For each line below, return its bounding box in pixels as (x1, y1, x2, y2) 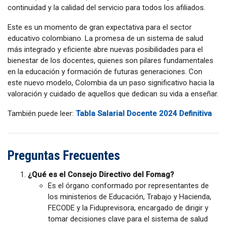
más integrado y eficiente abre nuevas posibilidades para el (8, 44, 203, 54)
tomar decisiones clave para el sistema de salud (48, 214, 208, 223)
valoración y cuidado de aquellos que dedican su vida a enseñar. (8, 89, 218, 98)
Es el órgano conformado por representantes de (48, 181, 209, 190)
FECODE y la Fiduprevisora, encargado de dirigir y (48, 203, 208, 212)
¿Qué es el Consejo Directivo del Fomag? (28, 169, 174, 179)
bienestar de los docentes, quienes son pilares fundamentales (8, 55, 213, 65)
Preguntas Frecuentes (8, 147, 120, 163)
